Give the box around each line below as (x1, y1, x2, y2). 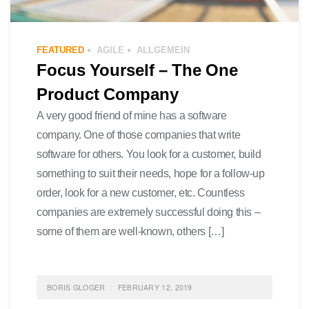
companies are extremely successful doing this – (37, 204, 261, 219)
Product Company (37, 82, 179, 105)
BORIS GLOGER (47, 282, 106, 292)
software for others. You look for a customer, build (37, 146, 261, 161)
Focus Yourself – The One (37, 58, 238, 81)
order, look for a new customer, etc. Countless (37, 185, 245, 200)
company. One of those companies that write (37, 127, 241, 142)
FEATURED (37, 43, 84, 56)
